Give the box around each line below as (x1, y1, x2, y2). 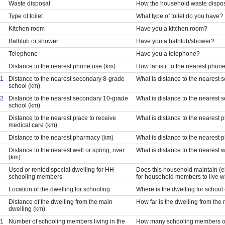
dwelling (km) (8, 205, 45, 212)
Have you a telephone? (136, 50, 200, 57)
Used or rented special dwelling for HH (8, 166, 114, 173)
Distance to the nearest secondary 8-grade (8, 75, 125, 82)
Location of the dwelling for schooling (8, 185, 110, 193)
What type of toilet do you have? (136, 12, 223, 20)
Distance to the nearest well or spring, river (8, 146, 125, 154)
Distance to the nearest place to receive (8, 114, 116, 122)
